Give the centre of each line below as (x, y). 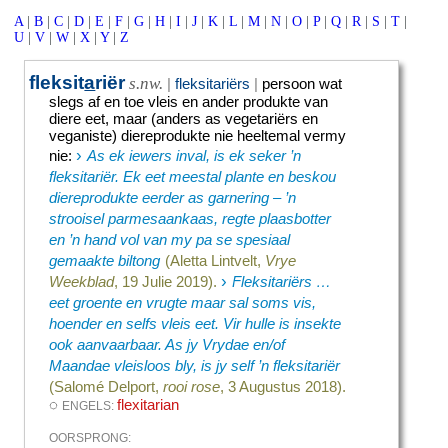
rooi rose (192, 386)
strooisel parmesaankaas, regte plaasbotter (190, 218)
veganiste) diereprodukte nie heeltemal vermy (198, 135)
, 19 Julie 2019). (166, 281)
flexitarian (148, 404)
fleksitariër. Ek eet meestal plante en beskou (193, 176)
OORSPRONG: (90, 437)
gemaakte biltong (105, 260)
